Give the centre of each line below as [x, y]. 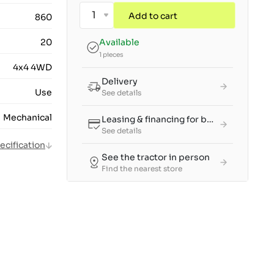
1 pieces [111, 55]
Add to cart [153, 16]
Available [119, 43]
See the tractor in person [156, 157]
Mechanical [28, 118]
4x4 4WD [32, 68]
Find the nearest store [142, 169]
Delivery [120, 82]
